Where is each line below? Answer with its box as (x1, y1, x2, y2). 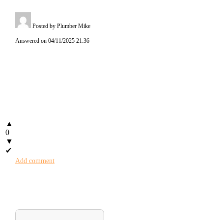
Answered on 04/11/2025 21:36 (15, 37, 89, 44)
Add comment (15, 157, 55, 165)
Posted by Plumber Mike (31, 22, 90, 29)
